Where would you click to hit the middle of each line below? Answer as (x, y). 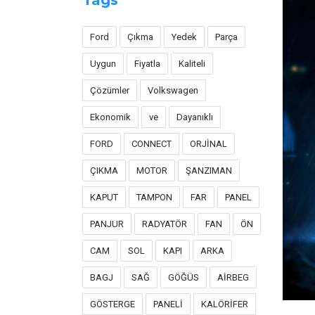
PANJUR (107, 224)
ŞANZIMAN (209, 171)
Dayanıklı (195, 117)
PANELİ (168, 304)
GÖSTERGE (112, 304)
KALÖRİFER (225, 304)
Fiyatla (147, 64)
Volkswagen (173, 90)
